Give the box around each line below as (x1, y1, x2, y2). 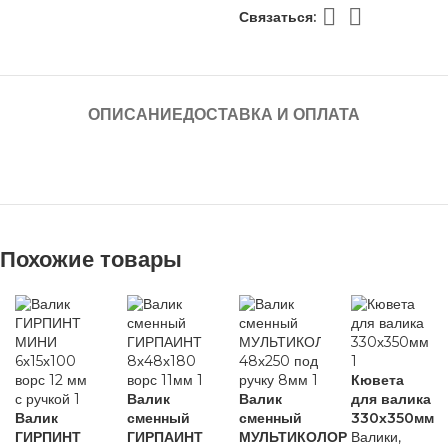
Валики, (351, 427, 401, 446)
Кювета (351, 370, 404, 389)
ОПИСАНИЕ (88, 104, 183, 124)
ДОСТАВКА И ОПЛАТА (183, 104, 360, 124)
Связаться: (238, 7, 316, 26)
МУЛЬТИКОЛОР (239, 427, 347, 446)
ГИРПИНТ (15, 427, 81, 446)
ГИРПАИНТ (127, 427, 203, 446)
